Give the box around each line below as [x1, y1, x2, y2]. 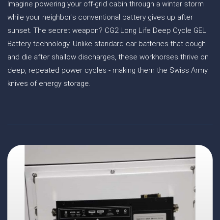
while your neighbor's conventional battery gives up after [7, 13, 193, 22]
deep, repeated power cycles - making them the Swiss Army [7, 66, 208, 75]
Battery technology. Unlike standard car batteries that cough [7, 39, 206, 48]
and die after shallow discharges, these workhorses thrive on [7, 53, 209, 61]
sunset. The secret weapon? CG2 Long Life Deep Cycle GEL [7, 26, 206, 35]
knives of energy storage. [7, 79, 90, 88]
